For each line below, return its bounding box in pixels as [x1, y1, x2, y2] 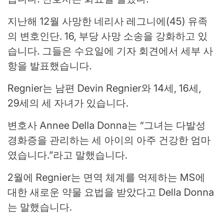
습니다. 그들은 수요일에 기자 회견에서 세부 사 [7, 45, 213, 57]
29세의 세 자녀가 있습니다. [7, 97, 128, 110]
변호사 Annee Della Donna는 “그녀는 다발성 [7, 119, 206, 132]
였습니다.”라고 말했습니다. [7, 149, 127, 162]
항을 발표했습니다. [7, 60, 92, 72]
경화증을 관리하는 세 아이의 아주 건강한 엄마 [7, 134, 211, 147]
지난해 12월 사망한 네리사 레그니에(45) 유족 [7, 15, 208, 28]
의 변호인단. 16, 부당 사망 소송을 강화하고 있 [7, 30, 208, 43]
